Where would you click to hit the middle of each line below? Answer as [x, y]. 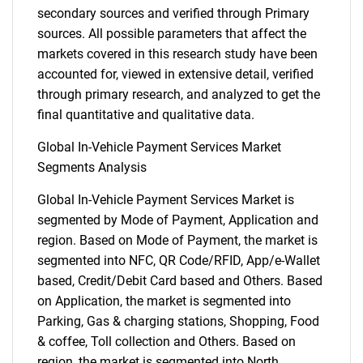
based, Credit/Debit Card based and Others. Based [180, 281]
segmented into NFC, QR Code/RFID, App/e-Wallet [179, 261]
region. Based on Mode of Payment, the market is [177, 240]
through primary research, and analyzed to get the [179, 94]
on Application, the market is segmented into [164, 301]
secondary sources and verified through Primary [173, 13]
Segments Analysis [92, 167]
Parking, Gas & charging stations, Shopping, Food [178, 321]
